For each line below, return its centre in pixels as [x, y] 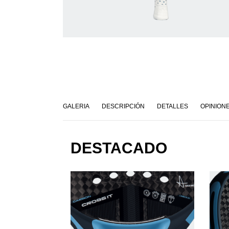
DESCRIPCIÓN [123, 107]
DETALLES [172, 107]
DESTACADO [119, 148]
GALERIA [76, 107]
